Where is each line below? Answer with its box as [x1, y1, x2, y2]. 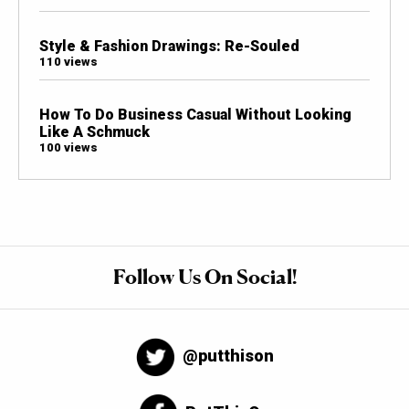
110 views [38, 54, 98, 68]
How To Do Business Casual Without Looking [38, 106, 351, 124]
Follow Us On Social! [112, 265, 297, 289]
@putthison [182, 346, 274, 366]
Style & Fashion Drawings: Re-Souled [38, 37, 299, 55]
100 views [38, 141, 98, 155]
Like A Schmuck [38, 123, 150, 142]
